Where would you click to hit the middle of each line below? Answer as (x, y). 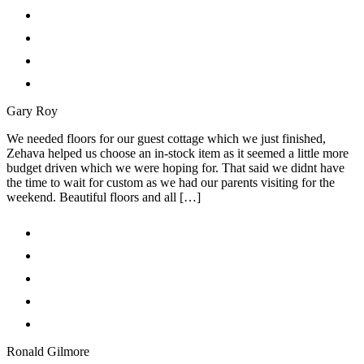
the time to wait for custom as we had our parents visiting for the (171, 183)
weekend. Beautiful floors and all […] (104, 197)
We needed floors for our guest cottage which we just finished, (166, 139)
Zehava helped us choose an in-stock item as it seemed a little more (178, 154)
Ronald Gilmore (48, 352)
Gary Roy (32, 111)
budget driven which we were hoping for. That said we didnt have (175, 168)
